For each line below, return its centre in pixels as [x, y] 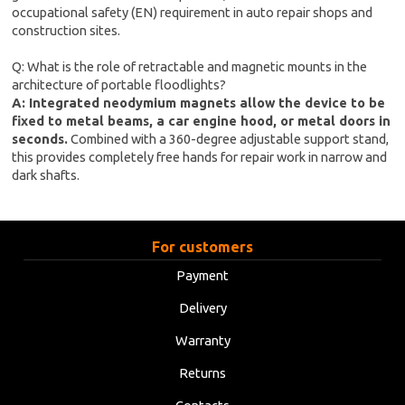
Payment [202, 276]
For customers [202, 247]
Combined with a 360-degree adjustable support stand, [229, 139]
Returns [202, 373]
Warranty [202, 341]
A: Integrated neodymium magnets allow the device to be [199, 103]
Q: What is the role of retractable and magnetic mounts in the [190, 67]
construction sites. [66, 31]
